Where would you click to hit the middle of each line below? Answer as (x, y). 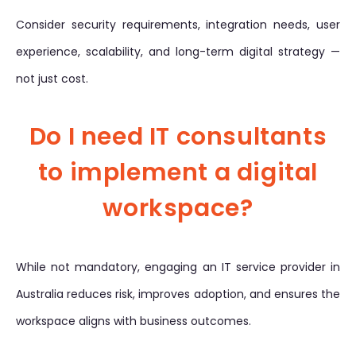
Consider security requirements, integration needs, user (178, 25)
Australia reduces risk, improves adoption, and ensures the (178, 294)
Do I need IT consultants (178, 137)
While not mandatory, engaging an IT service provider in (178, 267)
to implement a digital (178, 172)
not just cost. (52, 79)
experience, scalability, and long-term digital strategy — (178, 52)
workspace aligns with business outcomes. (133, 321)
